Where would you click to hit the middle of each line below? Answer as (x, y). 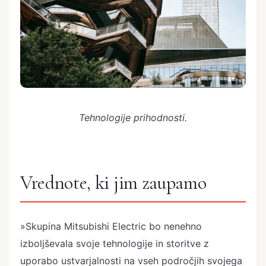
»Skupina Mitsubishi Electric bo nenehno (111, 227)
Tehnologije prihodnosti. (133, 117)
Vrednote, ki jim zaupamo (113, 183)
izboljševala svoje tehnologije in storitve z (115, 244)
